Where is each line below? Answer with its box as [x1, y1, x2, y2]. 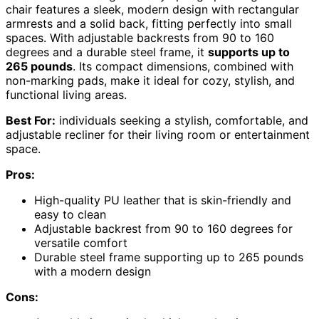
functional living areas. [6, 87, 127, 102]
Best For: [6, 113, 56, 127]
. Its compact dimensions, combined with [73, 58, 293, 73]
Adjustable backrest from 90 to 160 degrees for [34, 221, 293, 236]
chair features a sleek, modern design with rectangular [6, 1, 299, 16]
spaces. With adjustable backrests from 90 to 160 [6, 30, 274, 45]
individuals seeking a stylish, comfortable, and [56, 113, 308, 127]
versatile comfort [34, 235, 127, 250]
